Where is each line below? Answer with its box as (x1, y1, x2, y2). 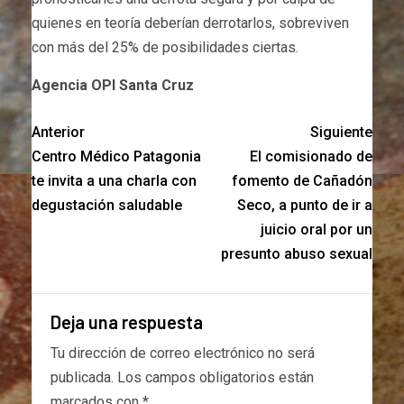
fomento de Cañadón (232, 171, 372, 189)
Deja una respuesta (50, 310, 203, 333)
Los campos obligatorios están (117, 368, 314, 386)
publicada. (50, 368, 114, 386)
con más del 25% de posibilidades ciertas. (32, 38, 298, 56)
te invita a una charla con (32, 171, 197, 189)
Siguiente (310, 123, 372, 141)
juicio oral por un (261, 220, 372, 238)
